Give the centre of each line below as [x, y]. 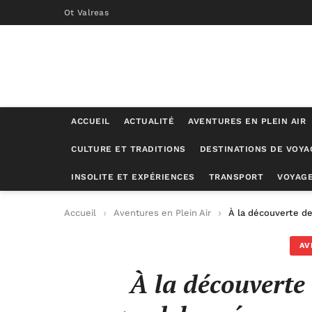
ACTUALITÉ [149, 121]
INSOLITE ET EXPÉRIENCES [133, 177]
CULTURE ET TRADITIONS [128, 149]
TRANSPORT [236, 177]
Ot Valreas [86, 13]
